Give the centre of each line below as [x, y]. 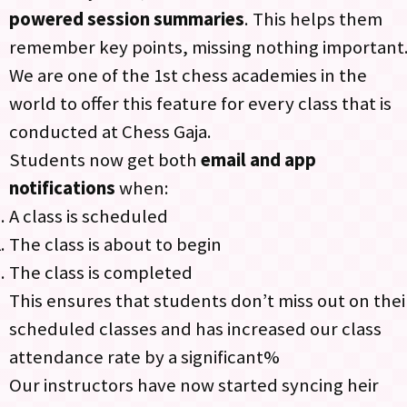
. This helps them [313, 19]
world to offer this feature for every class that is [200, 103]
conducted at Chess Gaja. [112, 131]
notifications [62, 188]
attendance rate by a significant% [146, 357]
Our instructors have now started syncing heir [194, 385]
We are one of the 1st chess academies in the [188, 75]
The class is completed [103, 272]
